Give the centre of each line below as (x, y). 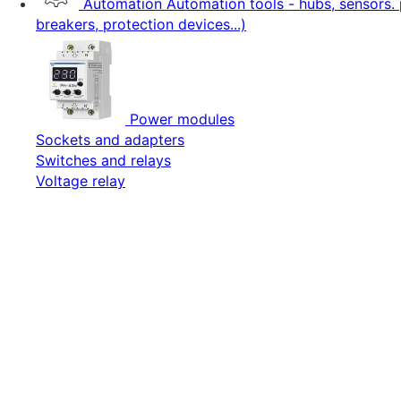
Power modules (182, 119)
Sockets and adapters (110, 140)
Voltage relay (81, 181)
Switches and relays (103, 160)
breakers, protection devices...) (141, 24)
